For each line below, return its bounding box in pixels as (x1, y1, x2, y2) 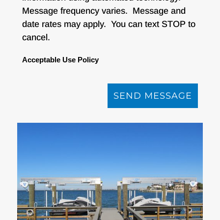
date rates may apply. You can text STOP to (22, 19, 195, 29)
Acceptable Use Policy (22, 55, 99, 64)
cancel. (22, 32, 57, 42)
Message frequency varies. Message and (22, 5, 186, 16)
